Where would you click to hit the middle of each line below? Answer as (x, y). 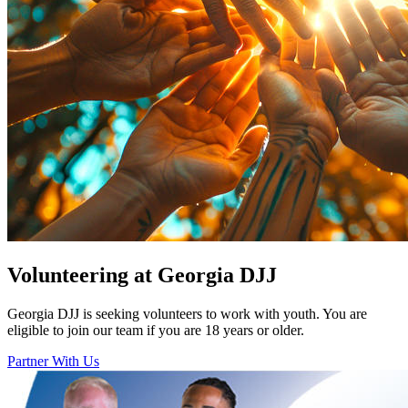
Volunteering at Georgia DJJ (142, 275)
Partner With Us (53, 362)
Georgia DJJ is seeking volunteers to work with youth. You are (187, 314)
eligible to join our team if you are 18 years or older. (158, 331)
